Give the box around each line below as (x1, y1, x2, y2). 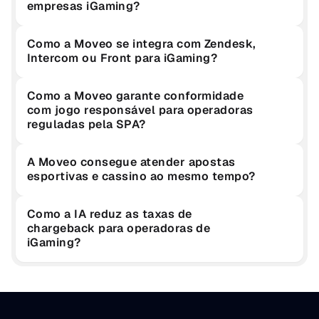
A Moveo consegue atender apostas (27, 155, 236, 169)
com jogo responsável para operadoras (27, 103, 253, 117)
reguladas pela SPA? (27, 117, 146, 132)
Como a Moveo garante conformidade (27, 88, 244, 103)
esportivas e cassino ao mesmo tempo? (27, 169, 256, 184)
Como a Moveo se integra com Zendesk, (27, 36, 256, 51)
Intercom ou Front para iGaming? (27, 51, 218, 66)
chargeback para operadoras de (27, 221, 211, 236)
